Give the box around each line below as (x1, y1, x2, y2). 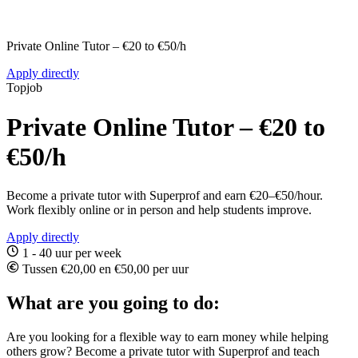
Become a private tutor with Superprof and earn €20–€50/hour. (6, 189, 323, 203)
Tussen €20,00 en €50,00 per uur (19, 262, 189, 276)
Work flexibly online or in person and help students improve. (6, 203, 312, 217)
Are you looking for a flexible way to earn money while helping (6, 329, 328, 344)
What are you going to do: (6, 292, 220, 314)
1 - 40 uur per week (19, 246, 121, 261)
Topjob (6, 81, 42, 95)
